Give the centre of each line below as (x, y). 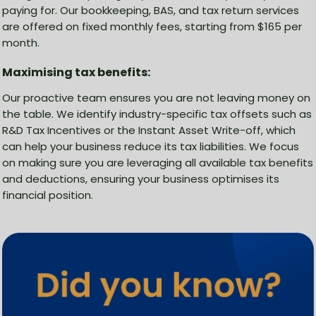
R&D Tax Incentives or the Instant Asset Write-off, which (149, 130)
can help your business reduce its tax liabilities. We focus (151, 147)
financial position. (48, 195)
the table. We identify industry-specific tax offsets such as (157, 114)
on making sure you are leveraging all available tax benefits (158, 163)
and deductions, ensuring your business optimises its (141, 179)
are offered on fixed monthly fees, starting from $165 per (152, 27)
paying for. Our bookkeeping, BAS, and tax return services (151, 11)
